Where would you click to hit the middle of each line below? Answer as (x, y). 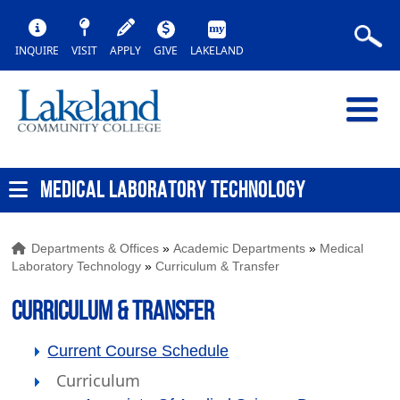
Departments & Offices (96, 248)
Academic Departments (240, 248)
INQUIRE (37, 50)
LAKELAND (217, 50)
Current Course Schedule (138, 351)
